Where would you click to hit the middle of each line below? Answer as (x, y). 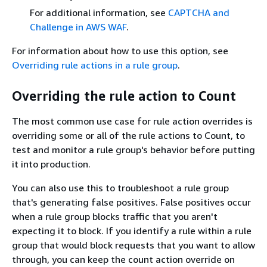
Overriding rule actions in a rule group (95, 65)
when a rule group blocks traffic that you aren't (115, 216)
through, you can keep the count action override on (123, 259)
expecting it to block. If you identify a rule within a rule (132, 230)
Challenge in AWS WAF (78, 27)
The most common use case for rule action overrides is (132, 121)
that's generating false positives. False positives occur (131, 202)
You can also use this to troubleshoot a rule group (120, 187)
